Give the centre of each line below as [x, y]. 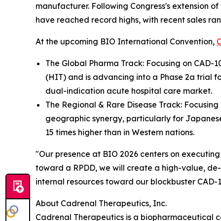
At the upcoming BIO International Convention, [126, 42]
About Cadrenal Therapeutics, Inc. [101, 203]
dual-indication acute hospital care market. [129, 91]
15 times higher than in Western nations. [120, 132]
